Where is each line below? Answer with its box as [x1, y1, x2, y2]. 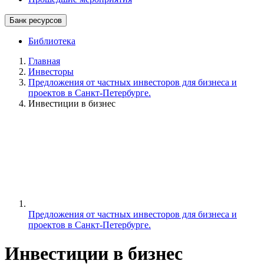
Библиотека [28, 36, 75, 46]
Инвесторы [28, 67, 74, 77]
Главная [28, 56, 60, 66]
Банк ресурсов [9, 16, 62, 25]
